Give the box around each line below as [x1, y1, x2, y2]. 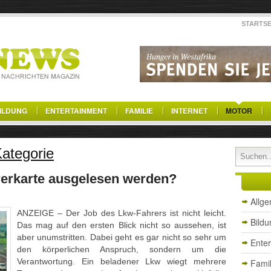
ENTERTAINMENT [45, 105, 107, 116]
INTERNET [171, 105, 207, 116]
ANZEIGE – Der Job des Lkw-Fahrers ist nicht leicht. [17, 208, 226, 218]
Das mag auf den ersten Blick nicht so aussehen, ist [17, 220, 226, 230]
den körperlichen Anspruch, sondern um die [17, 244, 226, 254]
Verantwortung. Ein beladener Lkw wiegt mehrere [17, 256, 226, 266]
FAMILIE [125, 105, 153, 116]
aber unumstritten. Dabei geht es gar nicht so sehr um [17, 232, 226, 242]
